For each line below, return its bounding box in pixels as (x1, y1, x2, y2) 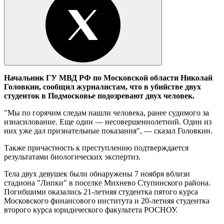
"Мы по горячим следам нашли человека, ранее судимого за (4, 108, 209, 117)
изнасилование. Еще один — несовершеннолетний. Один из (4, 117, 211, 126)
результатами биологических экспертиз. (4, 152, 140, 161)
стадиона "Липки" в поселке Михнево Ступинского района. (4, 178, 212, 187)
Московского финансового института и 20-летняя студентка (4, 196, 209, 205)
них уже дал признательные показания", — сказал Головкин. (4, 126, 214, 135)
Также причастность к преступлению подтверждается (4, 143, 188, 152)
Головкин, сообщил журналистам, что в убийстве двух (4, 82, 201, 91)
